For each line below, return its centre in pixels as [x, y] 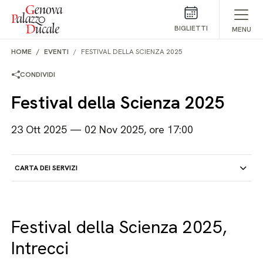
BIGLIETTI [191, 28]
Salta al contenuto [45, 11]
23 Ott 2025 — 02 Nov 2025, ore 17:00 [102, 129]
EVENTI [57, 52]
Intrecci [40, 248]
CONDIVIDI [38, 75]
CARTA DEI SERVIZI [46, 168]
